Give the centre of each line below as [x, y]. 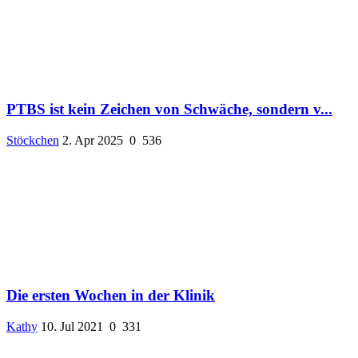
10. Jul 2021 [72, 327]
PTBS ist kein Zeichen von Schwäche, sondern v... [169, 109]
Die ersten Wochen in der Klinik [111, 296]
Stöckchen [33, 140]
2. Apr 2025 [93, 140]
